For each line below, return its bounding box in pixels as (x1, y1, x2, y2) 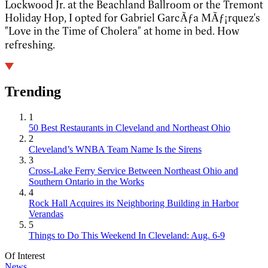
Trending (5, 84, 61, 100)
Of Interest (5, 251, 45, 261)
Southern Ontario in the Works (29, 176, 144, 187)
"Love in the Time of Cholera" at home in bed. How (5, 24, 239, 38)
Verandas (29, 209, 63, 220)
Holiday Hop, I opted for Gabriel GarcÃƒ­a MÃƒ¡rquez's (5, 11, 260, 25)
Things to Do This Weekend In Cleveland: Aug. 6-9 (29, 230, 225, 241)
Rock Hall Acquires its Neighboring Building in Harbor (29, 198, 239, 209)
